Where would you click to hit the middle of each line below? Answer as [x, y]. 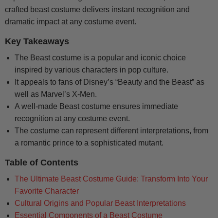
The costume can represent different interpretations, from [111, 131]
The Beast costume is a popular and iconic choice [100, 58]
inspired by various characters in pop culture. [91, 70]
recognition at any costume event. [72, 119]
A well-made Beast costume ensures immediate [96, 107]
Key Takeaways [37, 42]
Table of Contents [42, 163]
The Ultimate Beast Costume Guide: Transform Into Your [111, 179]
